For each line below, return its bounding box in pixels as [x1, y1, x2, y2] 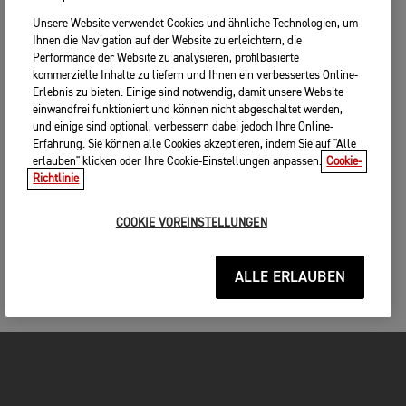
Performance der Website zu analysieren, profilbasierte [33, 53, 300, 64]
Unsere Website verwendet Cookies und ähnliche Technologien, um [33, 18, 359, 30]
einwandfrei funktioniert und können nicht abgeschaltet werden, [33, 104, 343, 116]
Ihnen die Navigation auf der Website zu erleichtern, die [33, 35, 303, 47]
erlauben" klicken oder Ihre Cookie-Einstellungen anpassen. [33, 156, 323, 168]
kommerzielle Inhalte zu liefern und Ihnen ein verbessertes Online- [33, 70, 359, 82]
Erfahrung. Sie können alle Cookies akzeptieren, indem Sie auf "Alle [33, 139, 357, 150]
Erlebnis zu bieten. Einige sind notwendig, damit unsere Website [33, 87, 344, 99]
